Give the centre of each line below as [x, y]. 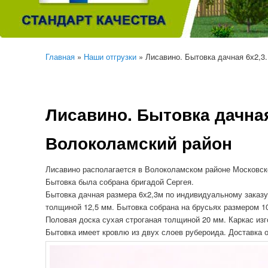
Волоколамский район [139, 143]
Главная [60, 57]
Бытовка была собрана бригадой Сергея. [120, 181]
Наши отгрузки [110, 57]
